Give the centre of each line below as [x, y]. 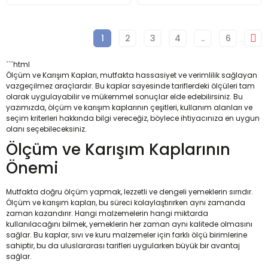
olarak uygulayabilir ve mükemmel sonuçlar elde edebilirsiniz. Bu [124, 97]
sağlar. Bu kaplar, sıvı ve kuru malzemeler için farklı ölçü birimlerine [127, 235]
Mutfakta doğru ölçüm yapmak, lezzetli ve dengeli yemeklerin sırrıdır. [130, 192]
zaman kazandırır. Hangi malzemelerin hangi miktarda [107, 213]
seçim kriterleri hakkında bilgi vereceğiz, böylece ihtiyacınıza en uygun [133, 118]
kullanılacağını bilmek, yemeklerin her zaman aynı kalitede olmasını [129, 224]
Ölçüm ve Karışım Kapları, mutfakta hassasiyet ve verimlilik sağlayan [132, 75]
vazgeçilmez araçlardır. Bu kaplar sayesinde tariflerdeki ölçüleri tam [130, 86]
